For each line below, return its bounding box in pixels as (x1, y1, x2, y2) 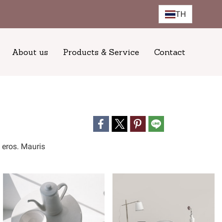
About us (12, 47, 48, 57)
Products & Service (63, 47, 139, 57)
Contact (154, 47, 185, 57)
